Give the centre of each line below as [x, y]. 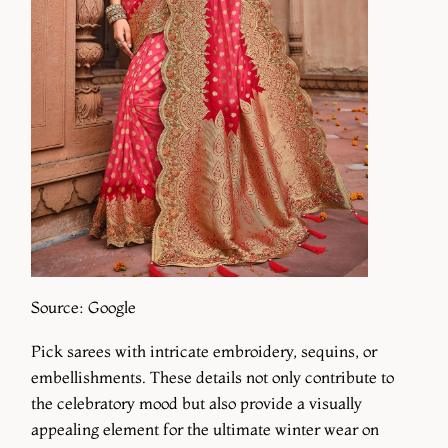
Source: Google [83, 307]
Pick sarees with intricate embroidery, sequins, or [204, 350]
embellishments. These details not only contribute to [212, 376]
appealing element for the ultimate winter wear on [205, 428]
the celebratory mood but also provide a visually [196, 402]
